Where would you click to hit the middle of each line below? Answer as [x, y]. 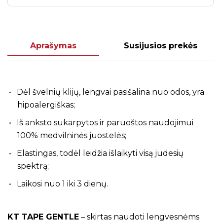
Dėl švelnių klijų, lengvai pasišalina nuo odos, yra [110, 92]
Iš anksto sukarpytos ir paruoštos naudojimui [105, 123]
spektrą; [33, 166]
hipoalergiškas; [46, 105]
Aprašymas [54, 46]
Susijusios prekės [160, 46]
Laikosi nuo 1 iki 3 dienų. [62, 184]
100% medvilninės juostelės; [72, 136]
